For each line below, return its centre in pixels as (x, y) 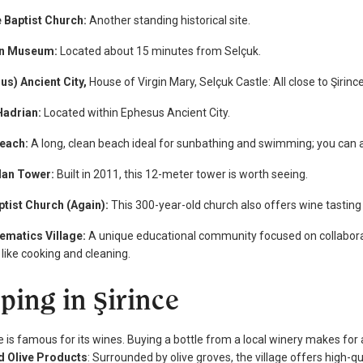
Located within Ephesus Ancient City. (136, 112)
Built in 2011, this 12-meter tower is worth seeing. (182, 174)
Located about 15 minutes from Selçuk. (159, 51)
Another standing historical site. (170, 20)
